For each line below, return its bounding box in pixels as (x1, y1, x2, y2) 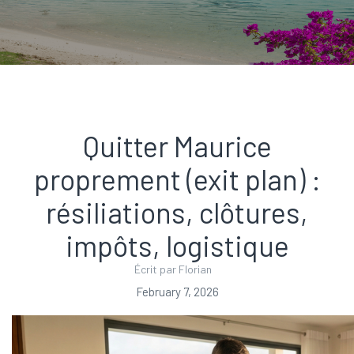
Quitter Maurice (82, 129, 272, 163)
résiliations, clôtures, (46, 195, 308, 229)
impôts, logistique (65, 228, 289, 262)
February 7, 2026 (135, 284, 219, 299)
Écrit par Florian (134, 262, 212, 276)
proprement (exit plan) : (33, 162, 321, 196)
